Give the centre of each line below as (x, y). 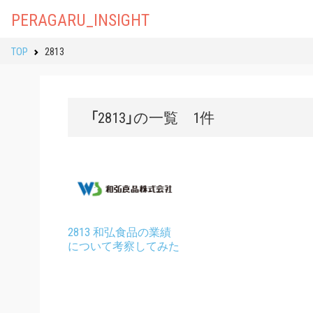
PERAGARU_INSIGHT (80, 19)
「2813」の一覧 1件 (152, 117)
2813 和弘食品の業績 (119, 232)
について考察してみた (124, 246)
